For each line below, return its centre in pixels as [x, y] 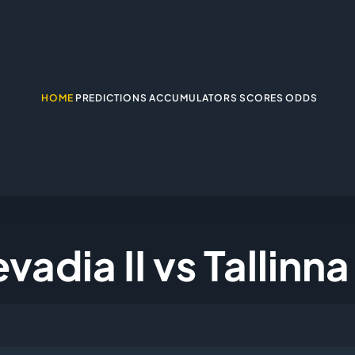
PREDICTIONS [111, 97]
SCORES [261, 97]
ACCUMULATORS [193, 97]
